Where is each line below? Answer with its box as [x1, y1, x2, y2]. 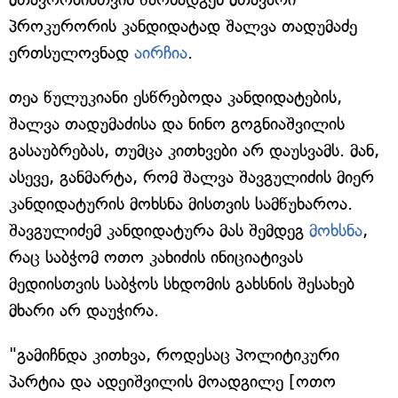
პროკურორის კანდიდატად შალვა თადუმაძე [9, 16, 357, 36]
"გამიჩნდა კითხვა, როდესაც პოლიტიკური [9, 345, 339, 365]
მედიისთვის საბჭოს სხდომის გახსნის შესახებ [9, 274, 354, 294]
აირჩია [134, 43, 187, 63]
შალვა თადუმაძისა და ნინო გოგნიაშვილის [9, 114, 345, 134]
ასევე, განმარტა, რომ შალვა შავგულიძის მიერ [9, 167, 374, 187]
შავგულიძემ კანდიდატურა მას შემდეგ [9, 220, 309, 241]
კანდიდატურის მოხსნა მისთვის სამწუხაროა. [9, 194, 353, 214]
